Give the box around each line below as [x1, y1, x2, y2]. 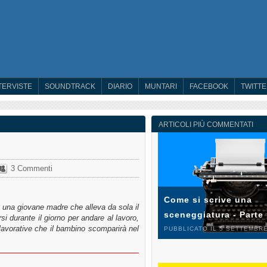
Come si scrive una [164, 195, 252, 205]
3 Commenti [11, 163, 52, 173]
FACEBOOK [190, 82, 228, 91]
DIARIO [108, 82, 132, 91]
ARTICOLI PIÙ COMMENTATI [159, 120, 253, 129]
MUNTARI [145, 82, 177, 91]
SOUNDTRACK [45, 82, 95, 91]
